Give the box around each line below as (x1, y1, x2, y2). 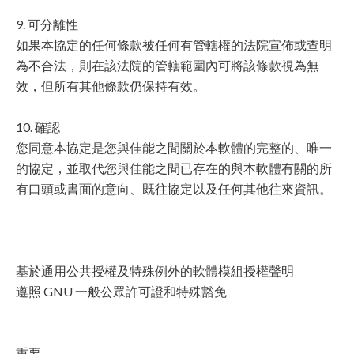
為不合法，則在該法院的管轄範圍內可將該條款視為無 (16, 58, 319, 73)
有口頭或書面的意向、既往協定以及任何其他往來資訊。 (16, 181, 332, 196)
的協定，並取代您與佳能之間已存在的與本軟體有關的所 (16, 160, 332, 175)
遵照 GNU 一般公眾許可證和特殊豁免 (16, 284, 227, 299)
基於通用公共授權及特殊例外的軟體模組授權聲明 (16, 263, 294, 278)
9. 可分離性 (16, 17, 78, 32)
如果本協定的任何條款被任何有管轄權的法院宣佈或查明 (16, 37, 332, 52)
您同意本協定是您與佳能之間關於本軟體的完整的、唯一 (16, 140, 332, 155)
